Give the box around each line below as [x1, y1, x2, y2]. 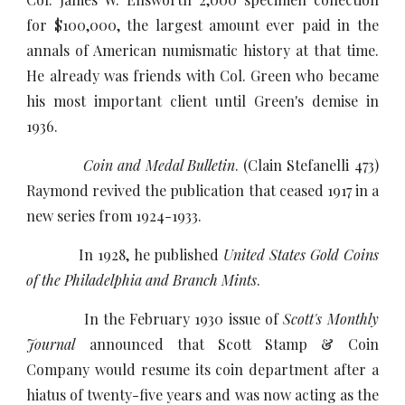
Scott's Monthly [283, 309, 379, 328]
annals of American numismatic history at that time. [26, 41, 379, 60]
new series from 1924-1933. [26, 206, 202, 225]
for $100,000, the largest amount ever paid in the [26, 15, 379, 34]
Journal [26, 334, 76, 353]
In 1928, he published [26, 245, 224, 264]
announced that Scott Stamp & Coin [75, 334, 379, 353]
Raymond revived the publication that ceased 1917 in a [26, 181, 379, 200]
